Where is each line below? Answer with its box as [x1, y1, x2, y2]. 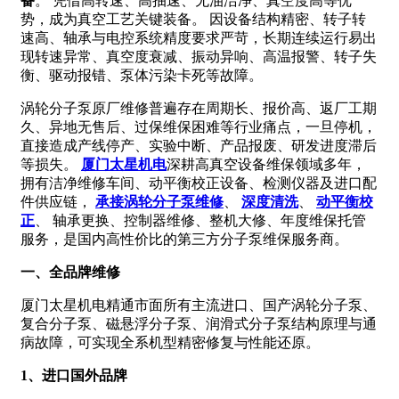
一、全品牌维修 [20, 264, 120, 280]
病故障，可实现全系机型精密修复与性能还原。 [20, 334, 320, 350]
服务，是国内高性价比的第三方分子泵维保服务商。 [20, 231, 348, 247]
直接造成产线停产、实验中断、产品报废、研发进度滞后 [20, 137, 377, 153]
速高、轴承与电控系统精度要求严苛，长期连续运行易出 [20, 29, 377, 45]
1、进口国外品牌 [20, 367, 127, 383]
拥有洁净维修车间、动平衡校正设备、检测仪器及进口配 [20, 175, 377, 191]
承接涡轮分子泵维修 [95, 193, 224, 209]
